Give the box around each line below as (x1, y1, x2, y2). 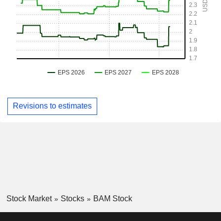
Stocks (60, 194, 84, 203)
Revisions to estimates (13, 102, 92, 110)
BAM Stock (93, 194, 132, 203)
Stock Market (6, 194, 52, 203)
